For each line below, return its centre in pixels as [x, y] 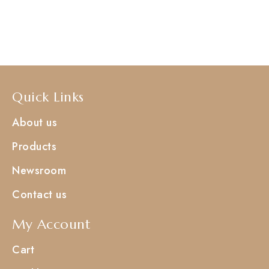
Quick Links [48, 97]
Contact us [39, 194]
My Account [51, 224]
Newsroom [39, 170]
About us [35, 122]
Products [34, 146]
